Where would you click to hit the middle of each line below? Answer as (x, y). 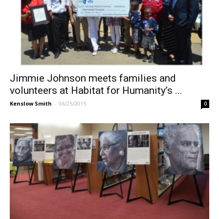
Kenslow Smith (31, 103)
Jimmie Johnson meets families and (93, 78)
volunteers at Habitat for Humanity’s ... (96, 90)
